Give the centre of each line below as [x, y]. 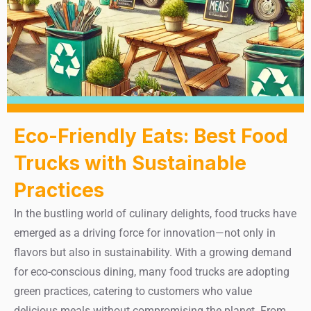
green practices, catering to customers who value [133, 291]
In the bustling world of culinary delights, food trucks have [155, 213]
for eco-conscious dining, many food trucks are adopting [152, 272]
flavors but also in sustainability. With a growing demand [153, 252]
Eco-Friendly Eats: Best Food [151, 136]
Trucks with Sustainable [130, 163]
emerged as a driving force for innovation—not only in [145, 233]
